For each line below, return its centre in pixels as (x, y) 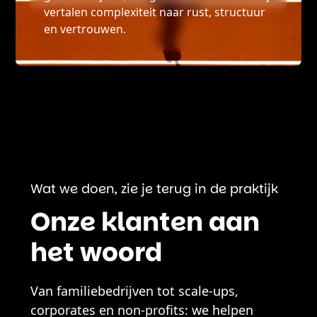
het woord (96, 253)
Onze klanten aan (145, 222)
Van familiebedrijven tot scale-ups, (134, 291)
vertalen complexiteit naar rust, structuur (155, 12)
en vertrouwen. (85, 29)
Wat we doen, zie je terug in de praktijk (154, 189)
